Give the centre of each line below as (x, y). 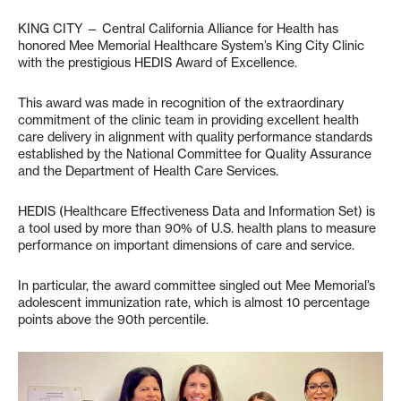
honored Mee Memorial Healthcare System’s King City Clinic (191, 46)
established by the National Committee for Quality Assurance (195, 154)
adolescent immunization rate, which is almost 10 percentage (194, 303)
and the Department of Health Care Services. (150, 171)
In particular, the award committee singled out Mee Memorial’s (196, 286)
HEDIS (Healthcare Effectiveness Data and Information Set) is (196, 212)
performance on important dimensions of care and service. (186, 246)
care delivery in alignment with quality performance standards (195, 137)
